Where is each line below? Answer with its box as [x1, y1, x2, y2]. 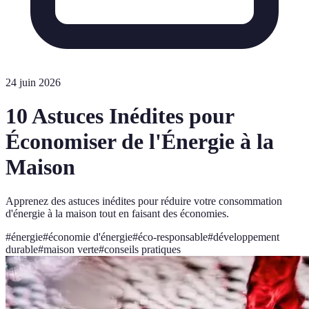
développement [213, 230, 279, 243]
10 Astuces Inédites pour [6, 103, 234, 129]
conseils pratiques [104, 243, 181, 255]
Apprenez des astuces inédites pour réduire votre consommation [6, 195, 282, 207]
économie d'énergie [48, 230, 132, 243]
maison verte [43, 243, 99, 255]
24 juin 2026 [6, 77, 61, 88]
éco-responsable [138, 230, 208, 243]
